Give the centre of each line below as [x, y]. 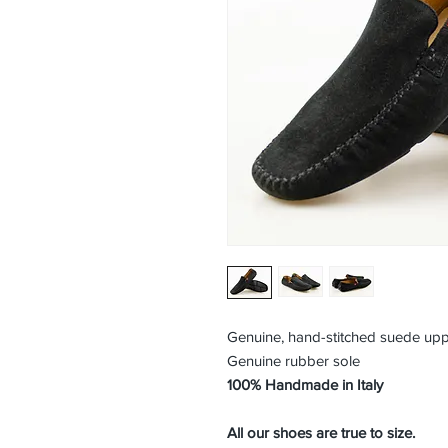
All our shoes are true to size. [321, 432]
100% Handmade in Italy [305, 384]
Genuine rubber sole [293, 360]
